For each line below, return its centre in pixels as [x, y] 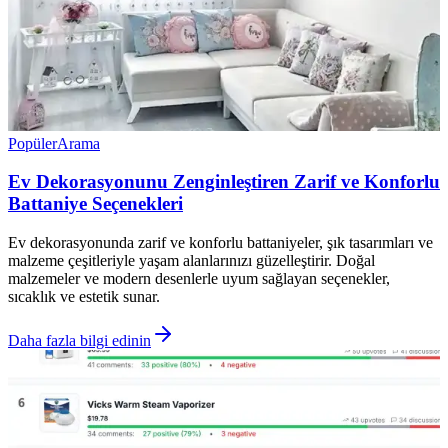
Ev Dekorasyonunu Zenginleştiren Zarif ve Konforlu [224, 182]
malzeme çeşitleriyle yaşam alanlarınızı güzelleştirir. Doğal [191, 260]
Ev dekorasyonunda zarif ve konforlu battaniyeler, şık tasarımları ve [220, 242]
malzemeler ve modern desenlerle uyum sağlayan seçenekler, [199, 278]
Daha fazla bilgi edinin [79, 340]
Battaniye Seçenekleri [95, 204]
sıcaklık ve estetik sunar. [84, 296]
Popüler [32, 143]
